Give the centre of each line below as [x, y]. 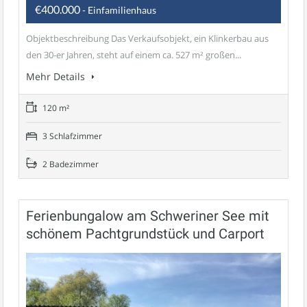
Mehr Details [57, 76]
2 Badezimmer [70, 164]
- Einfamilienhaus [119, 10]
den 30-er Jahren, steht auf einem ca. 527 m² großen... [134, 54]
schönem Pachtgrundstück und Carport [145, 233]
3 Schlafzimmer [71, 136]
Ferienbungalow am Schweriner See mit [148, 216]
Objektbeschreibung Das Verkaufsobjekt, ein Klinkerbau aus [147, 38]
